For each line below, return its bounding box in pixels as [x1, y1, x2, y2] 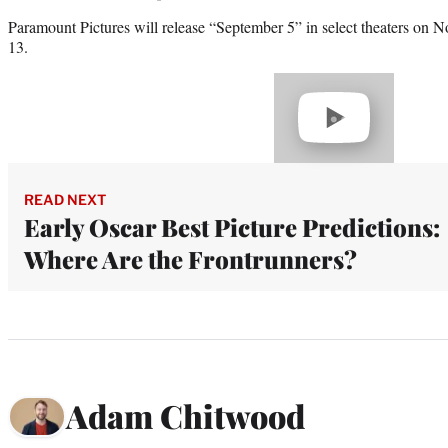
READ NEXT [24, 190, 106, 208]
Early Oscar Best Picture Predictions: [24, 210, 440, 243]
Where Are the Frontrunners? [24, 242, 357, 275]
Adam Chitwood [66, 394, 305, 438]
